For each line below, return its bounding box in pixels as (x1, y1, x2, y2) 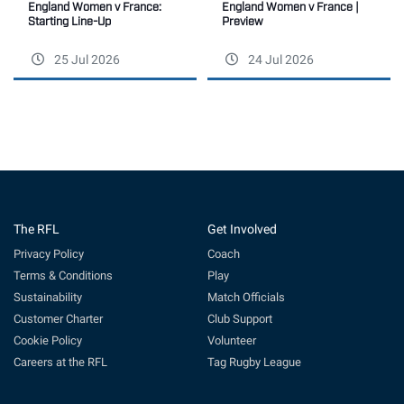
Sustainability (14, 289, 82, 304)
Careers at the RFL (14, 354, 107, 369)
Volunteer (207, 333, 256, 347)
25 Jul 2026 (51, 51, 120, 68)
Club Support (207, 311, 272, 326)
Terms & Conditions (14, 268, 113, 282)
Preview (222, 13, 263, 27)
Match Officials (207, 289, 285, 304)
